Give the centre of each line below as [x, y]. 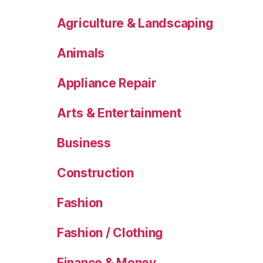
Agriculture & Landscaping [135, 23]
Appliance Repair [107, 83]
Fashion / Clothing [110, 233]
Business [84, 143]
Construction [95, 173]
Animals [81, 53]
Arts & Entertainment [119, 113]
